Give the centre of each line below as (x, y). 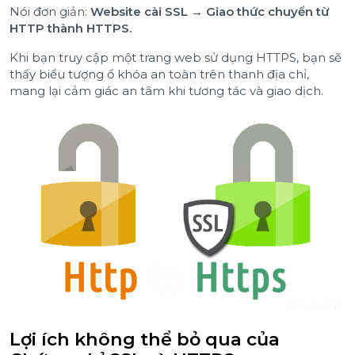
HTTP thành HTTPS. (71, 29)
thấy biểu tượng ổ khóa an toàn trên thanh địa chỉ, (159, 74)
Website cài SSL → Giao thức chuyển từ (210, 12)
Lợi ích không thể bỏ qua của (145, 340)
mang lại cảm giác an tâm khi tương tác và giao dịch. (166, 91)
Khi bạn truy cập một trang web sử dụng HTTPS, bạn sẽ (176, 58)
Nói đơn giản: (50, 12)
